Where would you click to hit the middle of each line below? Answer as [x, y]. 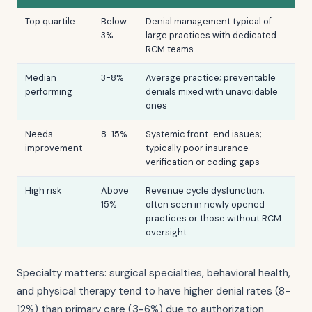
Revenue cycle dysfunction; [205, 190]
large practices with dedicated [211, 35]
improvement [54, 148]
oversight [166, 232]
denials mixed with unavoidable [212, 92]
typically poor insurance [197, 148]
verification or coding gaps [203, 162]
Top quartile [50, 21]
